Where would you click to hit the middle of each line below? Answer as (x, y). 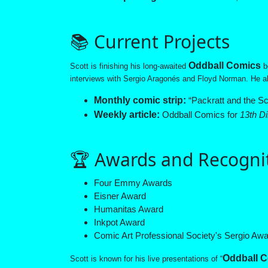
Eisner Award (120, 196)
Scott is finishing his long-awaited (129, 66)
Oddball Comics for (200, 115)
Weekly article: (127, 115)
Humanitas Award (129, 209)
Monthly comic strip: (140, 100)
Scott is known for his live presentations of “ (146, 259)
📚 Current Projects (150, 42)
